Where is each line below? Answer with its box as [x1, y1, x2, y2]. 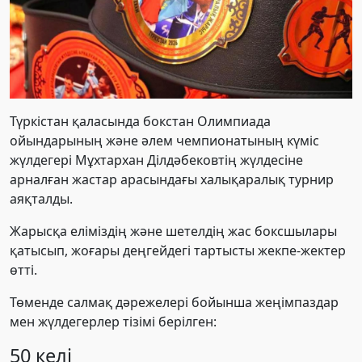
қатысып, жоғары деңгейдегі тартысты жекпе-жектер [10, 242, 346, 260]
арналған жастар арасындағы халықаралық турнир [10, 170, 334, 189]
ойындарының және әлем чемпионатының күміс [10, 132, 319, 150]
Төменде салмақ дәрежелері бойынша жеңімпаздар [10, 293, 339, 312]
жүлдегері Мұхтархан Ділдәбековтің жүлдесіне [10, 151, 303, 170]
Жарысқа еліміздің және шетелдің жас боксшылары [10, 222, 337, 241]
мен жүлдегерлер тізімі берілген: [10, 313, 217, 331]
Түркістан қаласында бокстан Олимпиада [10, 112, 271, 131]
